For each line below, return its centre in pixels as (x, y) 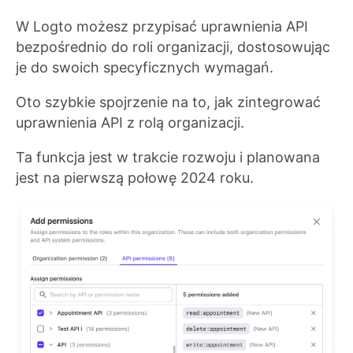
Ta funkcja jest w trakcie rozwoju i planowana (168, 157)
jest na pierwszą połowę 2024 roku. (135, 177)
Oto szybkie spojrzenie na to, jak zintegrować (168, 102)
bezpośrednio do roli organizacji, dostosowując (173, 46)
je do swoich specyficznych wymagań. (145, 67)
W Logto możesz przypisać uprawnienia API (162, 26)
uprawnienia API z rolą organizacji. (130, 122)
